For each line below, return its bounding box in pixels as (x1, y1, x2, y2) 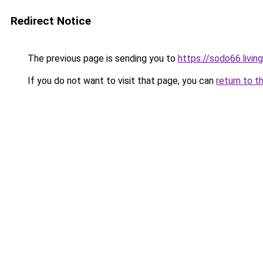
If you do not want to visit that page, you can (25, 75, 216, 86)
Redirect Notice (11, 14, 91, 28)
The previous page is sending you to (25, 53, 178, 64)
